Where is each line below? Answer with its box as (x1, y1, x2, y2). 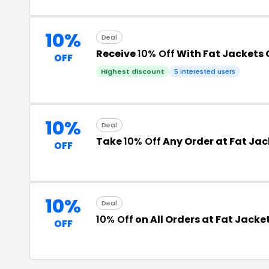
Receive (96, 47, 138, 61)
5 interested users (174, 67, 235, 76)
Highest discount (101, 67, 165, 76)
